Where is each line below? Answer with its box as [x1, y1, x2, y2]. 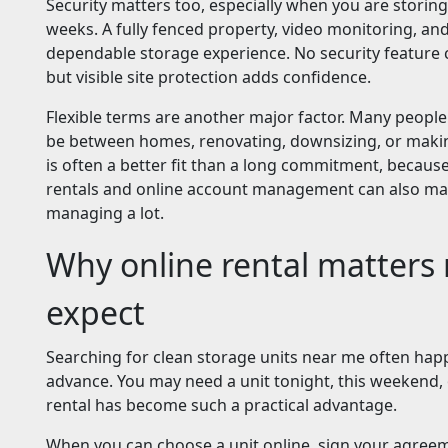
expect [46, 291, 145, 335]
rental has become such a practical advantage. [46, 394, 397, 417]
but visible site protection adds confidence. [46, 66, 371, 89]
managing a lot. [46, 202, 164, 225]
